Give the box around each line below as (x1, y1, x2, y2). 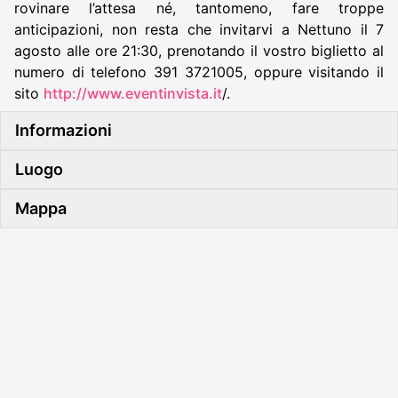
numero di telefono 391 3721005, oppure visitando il (14, 62, 384, 81)
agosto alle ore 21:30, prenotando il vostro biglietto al (14, 41, 384, 60)
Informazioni (15, 120, 112, 139)
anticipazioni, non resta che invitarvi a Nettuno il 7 (14, 20, 384, 38)
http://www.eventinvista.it (44, 84, 222, 102)
